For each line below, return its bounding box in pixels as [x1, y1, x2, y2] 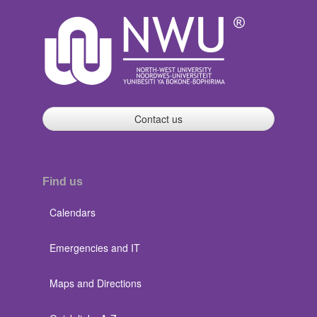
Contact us [134, 112, 183, 127]
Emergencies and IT [50, 241, 140, 255]
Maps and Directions [50, 276, 142, 291]
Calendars [50, 205, 96, 220]
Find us [42, 175, 83, 188]
